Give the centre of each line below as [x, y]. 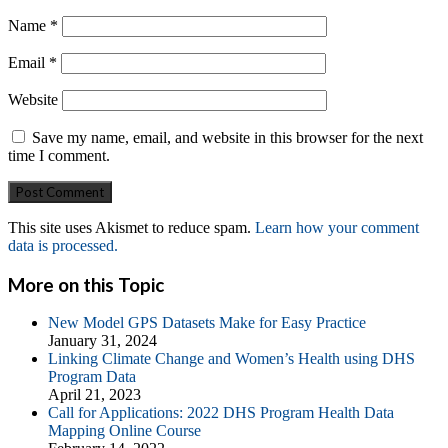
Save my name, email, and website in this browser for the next [227, 137]
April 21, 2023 [94, 395]
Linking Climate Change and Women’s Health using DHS [231, 359]
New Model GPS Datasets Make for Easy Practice [207, 323]
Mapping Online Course [124, 431]
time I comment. [59, 155]
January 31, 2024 [102, 341]
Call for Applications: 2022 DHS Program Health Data [221, 413]
